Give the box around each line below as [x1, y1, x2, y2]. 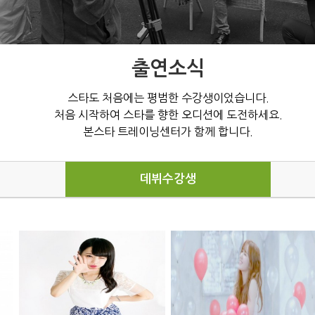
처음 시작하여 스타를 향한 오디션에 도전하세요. [53, 108, 283, 120]
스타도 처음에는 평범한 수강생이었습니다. [67, 91, 269, 103]
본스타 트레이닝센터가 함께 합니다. [83, 125, 253, 137]
